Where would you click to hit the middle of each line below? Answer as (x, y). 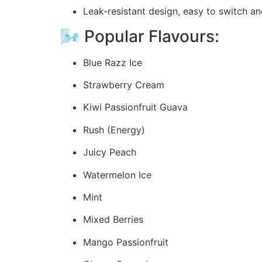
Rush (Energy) (114, 130)
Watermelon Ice (117, 175)
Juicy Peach (110, 152)
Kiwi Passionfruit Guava (135, 107)
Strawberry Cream (124, 85)
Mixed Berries (113, 220)
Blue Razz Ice (113, 62)
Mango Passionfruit (126, 242)
